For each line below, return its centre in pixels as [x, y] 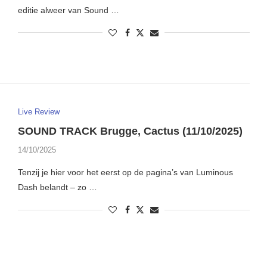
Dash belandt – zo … [57, 187]
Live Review [38, 112]
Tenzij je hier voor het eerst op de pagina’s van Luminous [125, 173]
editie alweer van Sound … [68, 10]
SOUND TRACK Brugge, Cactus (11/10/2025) [130, 131]
